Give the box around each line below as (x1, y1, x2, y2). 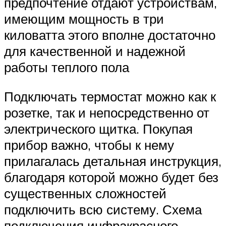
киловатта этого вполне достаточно (4, 27, 215, 43)
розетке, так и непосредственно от (4, 104, 209, 121)
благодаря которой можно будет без (4, 168, 218, 185)
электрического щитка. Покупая (4, 120, 193, 137)
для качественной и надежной (4, 43, 186, 60)
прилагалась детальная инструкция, (4, 152, 221, 169)
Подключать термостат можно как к (4, 88, 216, 104)
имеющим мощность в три (4, 11, 164, 27)
